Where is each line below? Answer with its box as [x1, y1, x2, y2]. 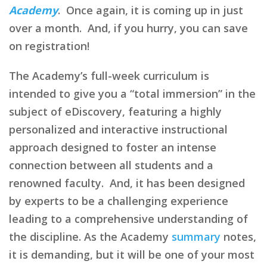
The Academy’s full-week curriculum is [9, 68, 209, 83]
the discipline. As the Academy [9, 229, 172, 244]
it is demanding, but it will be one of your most [9, 247, 254, 262]
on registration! [9, 38, 89, 53]
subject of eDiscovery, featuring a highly [9, 104, 222, 119]
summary [172, 229, 221, 244]
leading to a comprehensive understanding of [9, 211, 248, 226]
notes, [221, 229, 256, 244]
